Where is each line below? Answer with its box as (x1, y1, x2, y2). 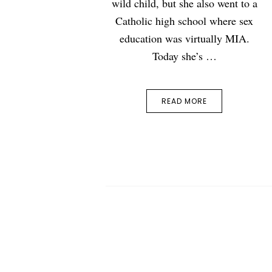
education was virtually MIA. (119, 31, 250, 46)
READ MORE (161, 96, 208, 107)
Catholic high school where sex (115, 13, 254, 29)
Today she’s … (152, 49, 217, 64)
